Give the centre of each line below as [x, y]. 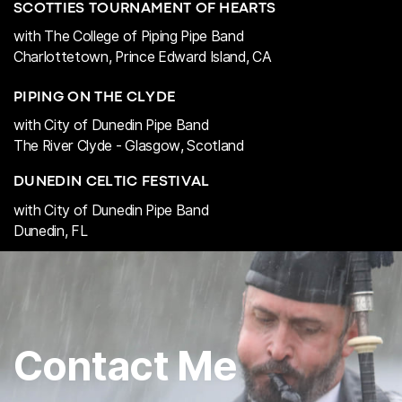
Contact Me [125, 365]
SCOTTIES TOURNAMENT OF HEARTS [144, 9]
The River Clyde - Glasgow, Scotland [128, 146]
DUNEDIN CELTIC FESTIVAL [111, 183]
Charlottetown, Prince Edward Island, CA [142, 57]
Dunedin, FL [50, 231]
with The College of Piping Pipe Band [128, 36]
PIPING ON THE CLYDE [94, 97]
